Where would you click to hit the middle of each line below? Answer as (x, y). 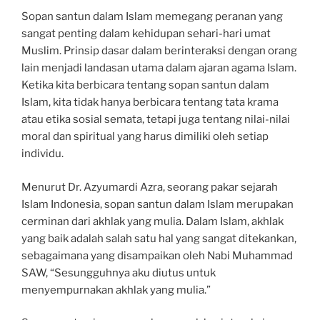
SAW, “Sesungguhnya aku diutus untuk (119, 272)
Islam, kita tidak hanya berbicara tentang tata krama (150, 102)
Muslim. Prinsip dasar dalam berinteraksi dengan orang (159, 51)
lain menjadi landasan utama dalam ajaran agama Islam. (159, 68)
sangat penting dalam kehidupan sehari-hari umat (146, 34)
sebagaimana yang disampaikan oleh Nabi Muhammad (157, 255)
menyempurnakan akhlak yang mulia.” (116, 290)
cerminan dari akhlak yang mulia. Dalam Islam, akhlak (152, 221)
